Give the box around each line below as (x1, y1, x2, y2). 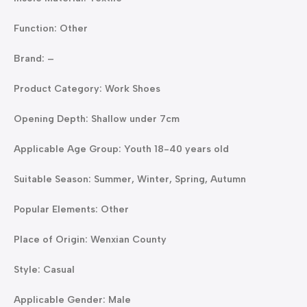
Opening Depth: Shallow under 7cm (14, 113, 180, 125)
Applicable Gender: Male (14, 294, 131, 306)
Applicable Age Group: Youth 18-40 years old (14, 143, 229, 155)
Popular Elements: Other (14, 204, 129, 215)
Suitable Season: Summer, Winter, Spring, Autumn (14, 173, 246, 185)
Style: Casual (14, 264, 75, 275)
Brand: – (14, 53, 54, 64)
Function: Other (14, 23, 88, 34)
